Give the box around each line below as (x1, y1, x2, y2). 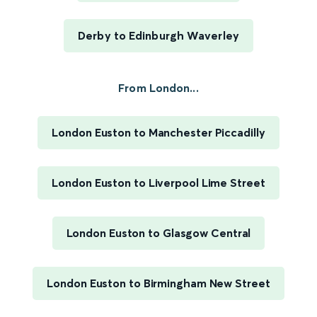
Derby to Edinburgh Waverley (78, 28, 239, 43)
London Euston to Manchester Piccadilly (52, 125, 265, 140)
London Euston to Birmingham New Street (47, 276, 270, 291)
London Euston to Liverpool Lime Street (52, 175, 265, 190)
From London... (118, 81, 199, 96)
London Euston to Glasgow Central (66, 226, 251, 241)
